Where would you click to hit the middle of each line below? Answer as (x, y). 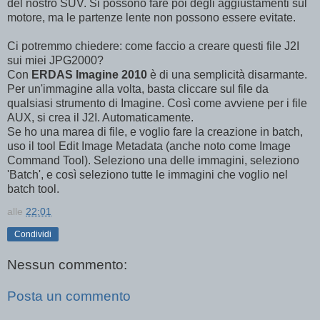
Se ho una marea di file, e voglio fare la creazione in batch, (155, 132)
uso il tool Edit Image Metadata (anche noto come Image (149, 146)
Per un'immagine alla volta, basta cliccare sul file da (138, 89)
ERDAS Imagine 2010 (89, 75)
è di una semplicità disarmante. (227, 75)
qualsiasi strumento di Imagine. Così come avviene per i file (157, 104)
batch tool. (33, 189)
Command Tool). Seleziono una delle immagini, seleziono (153, 161)
